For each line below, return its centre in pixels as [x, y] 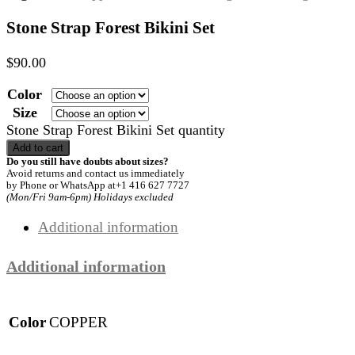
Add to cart [38, 148]
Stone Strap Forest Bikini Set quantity [116, 130]
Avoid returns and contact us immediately [95, 174]
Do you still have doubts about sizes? [88, 162]
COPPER [78, 323]
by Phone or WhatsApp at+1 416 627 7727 [98, 186]
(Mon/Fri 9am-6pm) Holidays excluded [90, 198]
